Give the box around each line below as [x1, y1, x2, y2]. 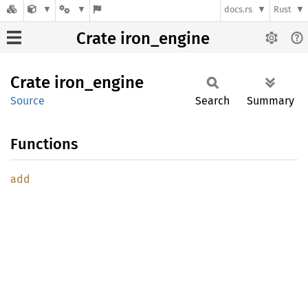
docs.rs [224, 4, 253, 15]
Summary [247, 94, 294, 107]
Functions [10, 135, 78, 153]
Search [195, 94, 230, 107]
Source [10, 94, 45, 107]
